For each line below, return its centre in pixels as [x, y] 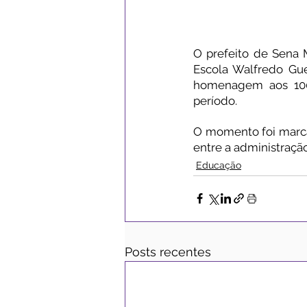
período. [215, 100]
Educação [219, 165]
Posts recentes [168, 251]
